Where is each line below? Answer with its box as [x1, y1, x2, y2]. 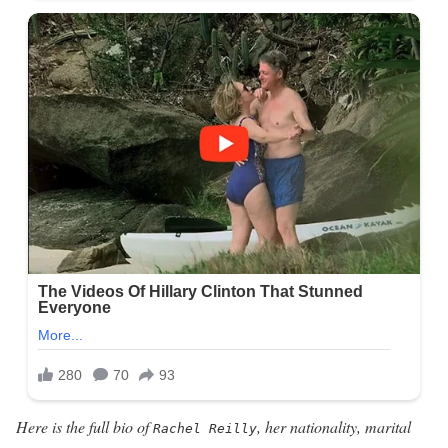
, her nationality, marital [257, 415, 411, 437]
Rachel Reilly [153, 420, 257, 436]
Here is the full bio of [16, 415, 153, 437]
